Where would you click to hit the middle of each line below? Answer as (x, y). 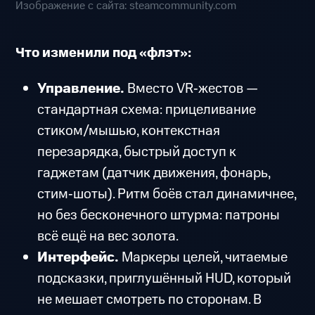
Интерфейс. (79, 257)
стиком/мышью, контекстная (128, 130)
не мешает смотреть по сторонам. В (149, 299)
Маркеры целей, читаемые (204, 257)
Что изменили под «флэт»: (104, 53)
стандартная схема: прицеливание (146, 109)
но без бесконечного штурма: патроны (158, 215)
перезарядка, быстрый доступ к (136, 152)
